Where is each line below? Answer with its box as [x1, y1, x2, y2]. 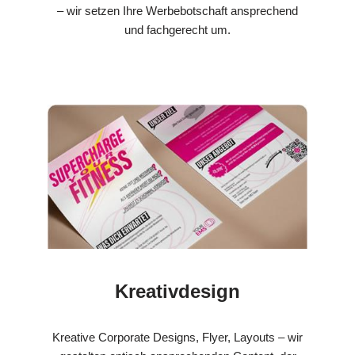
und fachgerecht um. [124, 23, 231, 37]
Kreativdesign [115, 281, 240, 303]
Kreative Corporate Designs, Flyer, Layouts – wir [52, 330, 303, 345]
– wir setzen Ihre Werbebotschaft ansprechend [57, 4, 298, 18]
